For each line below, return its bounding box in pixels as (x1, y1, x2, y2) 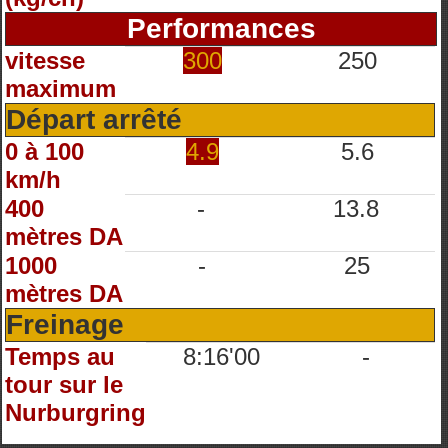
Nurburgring (5, 399, 146, 426)
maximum (5, 75, 116, 102)
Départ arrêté (6, 104, 182, 135)
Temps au (5, 343, 115, 370)
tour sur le (5, 371, 123, 398)
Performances (126, 13, 316, 44)
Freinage (6, 309, 124, 340)
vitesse (5, 47, 85, 74)
